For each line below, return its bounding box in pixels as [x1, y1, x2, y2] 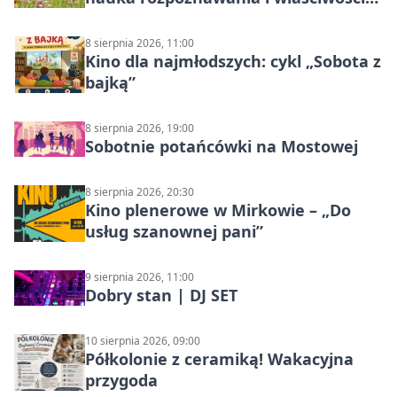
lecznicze [85, 8, 156, 30]
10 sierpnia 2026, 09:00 [85, 333, 200, 349]
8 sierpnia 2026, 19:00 [85, 121, 194, 136]
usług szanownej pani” [85, 221, 263, 243]
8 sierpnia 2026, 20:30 [85, 184, 194, 200]
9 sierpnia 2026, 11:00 [85, 269, 194, 285]
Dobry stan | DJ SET [85, 284, 237, 307]
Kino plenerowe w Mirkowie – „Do [85, 199, 351, 222]
